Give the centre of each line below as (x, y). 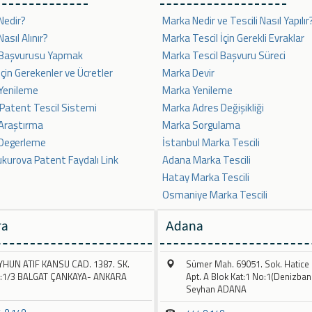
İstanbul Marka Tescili (211, 143)
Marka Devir (188, 73)
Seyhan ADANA (216, 289)
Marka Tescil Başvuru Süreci (224, 56)
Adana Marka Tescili (206, 160)
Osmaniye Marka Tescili (215, 195)
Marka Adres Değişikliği (213, 108)
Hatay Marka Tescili (206, 178)
